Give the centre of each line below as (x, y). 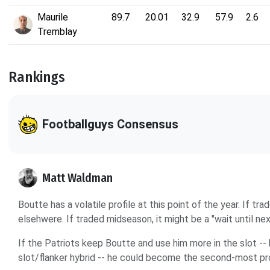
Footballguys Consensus (110, 124)
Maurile (53, 17)
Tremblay (57, 31)
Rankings (37, 77)
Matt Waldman (77, 178)
